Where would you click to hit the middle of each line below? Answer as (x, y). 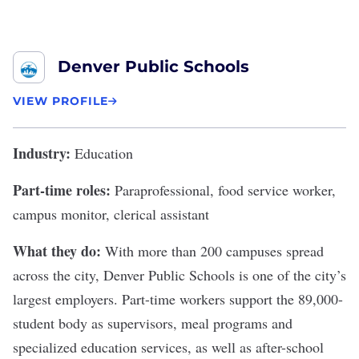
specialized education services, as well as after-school (168, 347)
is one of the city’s (290, 275)
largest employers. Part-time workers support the (155, 299)
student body (50, 323)
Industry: (42, 153)
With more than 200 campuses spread (214, 251)
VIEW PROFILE (61, 101)
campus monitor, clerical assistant (111, 214)
